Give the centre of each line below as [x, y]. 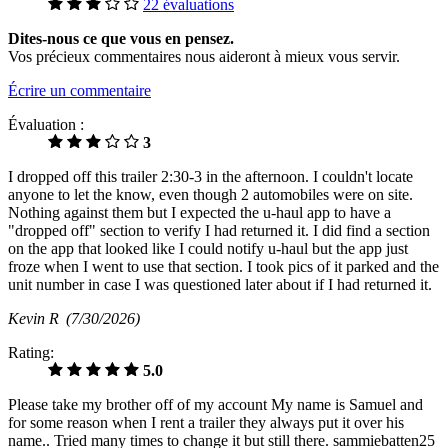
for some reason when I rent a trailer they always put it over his [206, 422]
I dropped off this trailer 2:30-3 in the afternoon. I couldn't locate [210, 176]
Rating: [31, 352]
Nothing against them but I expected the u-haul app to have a [199, 212]
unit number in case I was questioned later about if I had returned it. [220, 284]
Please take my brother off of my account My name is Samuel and [215, 404]
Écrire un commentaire [79, 90]
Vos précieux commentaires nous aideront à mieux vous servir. [204, 56]
